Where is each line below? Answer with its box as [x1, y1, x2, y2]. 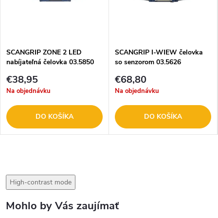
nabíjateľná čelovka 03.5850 [6, 57, 94, 67]
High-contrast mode [10, 177, 72, 187]
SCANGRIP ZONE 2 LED [6, 48, 82, 57]
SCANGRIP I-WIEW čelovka [115, 48, 203, 57]
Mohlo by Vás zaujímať [6, 198, 119, 213]
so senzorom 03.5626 [115, 57, 181, 67]
